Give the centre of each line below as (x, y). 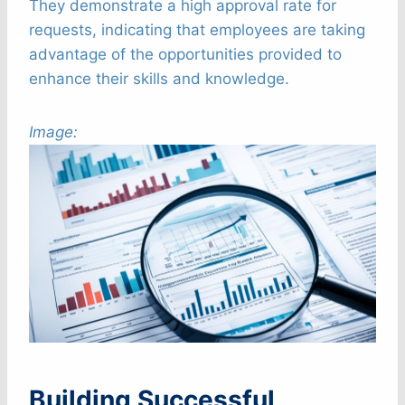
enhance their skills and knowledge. (159, 78)
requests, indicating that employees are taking (197, 29)
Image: (53, 132)
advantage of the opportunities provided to (185, 54)
